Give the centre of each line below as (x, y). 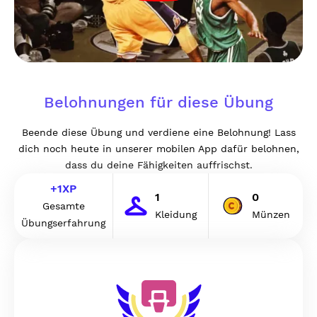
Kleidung (176, 214)
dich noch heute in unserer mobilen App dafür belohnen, (158, 149)
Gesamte (63, 206)
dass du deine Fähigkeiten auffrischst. (158, 165)
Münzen (271, 214)
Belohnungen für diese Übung (158, 102)
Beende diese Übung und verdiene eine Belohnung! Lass (158, 132)
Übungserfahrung (63, 223)
